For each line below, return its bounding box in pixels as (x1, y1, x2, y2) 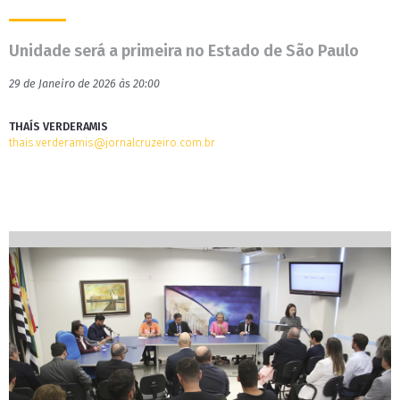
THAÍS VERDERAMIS (9, 120, 108, 133)
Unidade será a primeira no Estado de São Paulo (9, 41, 359, 61)
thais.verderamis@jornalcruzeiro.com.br (9, 136, 215, 149)
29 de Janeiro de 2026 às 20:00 (9, 77, 160, 90)
